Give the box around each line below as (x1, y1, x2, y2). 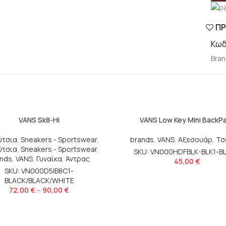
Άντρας (66, 154, 90, 164)
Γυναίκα (36, 154, 62, 164)
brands (130, 135, 154, 145)
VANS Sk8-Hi (19, 115, 60, 125)
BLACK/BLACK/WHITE (4, 176, 74, 186)
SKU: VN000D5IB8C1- (5, 166, 74, 176)
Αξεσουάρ (178, 135, 212, 145)
